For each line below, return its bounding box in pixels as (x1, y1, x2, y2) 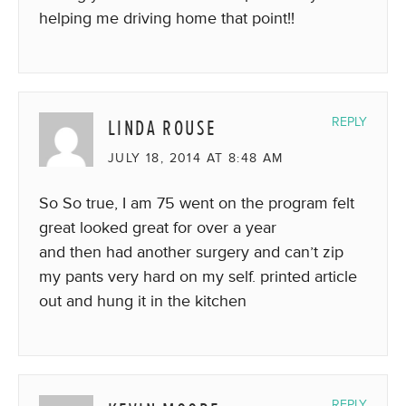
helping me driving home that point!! (39, 7, 295, 28)
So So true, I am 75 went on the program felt (39, 192, 354, 213)
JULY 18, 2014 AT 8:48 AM (108, 150, 284, 166)
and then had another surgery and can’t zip (39, 241, 343, 262)
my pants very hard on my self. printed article (39, 266, 357, 286)
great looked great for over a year (39, 217, 276, 237)
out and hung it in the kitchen (39, 290, 246, 311)
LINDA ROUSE (108, 113, 217, 142)
